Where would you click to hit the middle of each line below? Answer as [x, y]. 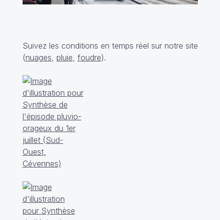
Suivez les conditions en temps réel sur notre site [110, 45]
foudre [89, 57]
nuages [38, 57]
